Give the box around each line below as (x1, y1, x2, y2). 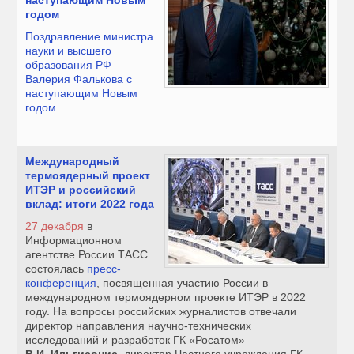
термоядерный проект (25, 169, 151, 183)
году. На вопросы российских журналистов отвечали (25, 305, 297, 318)
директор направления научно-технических (25, 319, 252, 333)
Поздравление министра (25, 30, 154, 43)
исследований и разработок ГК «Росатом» (25, 333, 246, 347)
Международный (25, 155, 120, 168)
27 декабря (25, 220, 85, 233)
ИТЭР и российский (25, 183, 137, 197)
